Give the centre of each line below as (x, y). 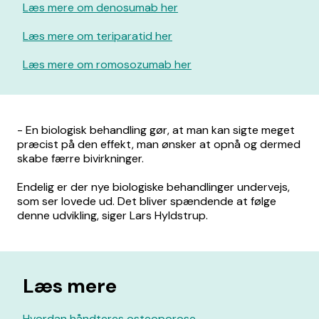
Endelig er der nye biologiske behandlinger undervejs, (153, 187)
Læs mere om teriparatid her (98, 36)
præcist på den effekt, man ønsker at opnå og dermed (159, 144)
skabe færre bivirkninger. (80, 158)
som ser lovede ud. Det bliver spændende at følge (147, 201)
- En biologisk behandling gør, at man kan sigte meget (156, 130)
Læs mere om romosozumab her (107, 64)
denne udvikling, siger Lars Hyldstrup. (113, 215)
